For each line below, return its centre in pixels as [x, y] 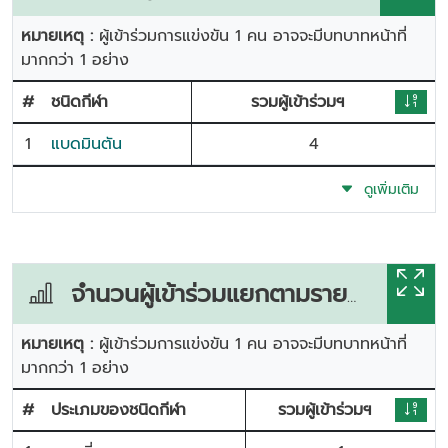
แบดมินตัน [86, 144]
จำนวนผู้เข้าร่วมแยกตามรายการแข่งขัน [200, 294]
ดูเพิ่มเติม [386, 189]
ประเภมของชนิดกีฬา [118, 410]
